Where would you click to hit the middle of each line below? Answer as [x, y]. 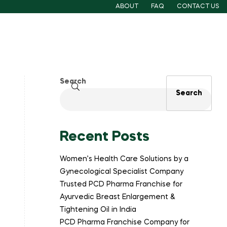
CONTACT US [198, 7]
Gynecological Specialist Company [122, 172]
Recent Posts [105, 137]
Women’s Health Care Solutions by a [124, 159]
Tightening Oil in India [98, 210]
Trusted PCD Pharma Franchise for [121, 185]
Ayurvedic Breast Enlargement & [118, 197]
